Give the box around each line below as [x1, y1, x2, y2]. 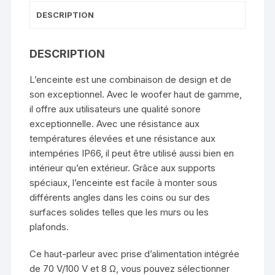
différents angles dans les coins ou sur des [29, 191, 211, 203]
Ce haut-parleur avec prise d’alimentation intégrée [29, 247, 240, 260]
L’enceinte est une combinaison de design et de [29, 73, 232, 85]
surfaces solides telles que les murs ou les [29, 206, 209, 218]
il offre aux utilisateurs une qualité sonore [29, 103, 201, 115]
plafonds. [29, 220, 69, 233]
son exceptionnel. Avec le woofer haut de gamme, [29, 88, 242, 100]
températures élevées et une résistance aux [29, 132, 216, 144]
